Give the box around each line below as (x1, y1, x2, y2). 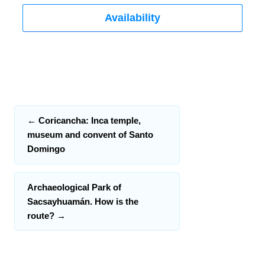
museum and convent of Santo (27, 130, 154, 140)
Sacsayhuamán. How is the (27, 196, 139, 206)
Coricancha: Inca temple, (36, 115, 141, 126)
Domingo (27, 144, 66, 154)
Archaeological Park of (27, 182, 122, 192)
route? (27, 210, 57, 221)
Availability (104, 11, 160, 24)
